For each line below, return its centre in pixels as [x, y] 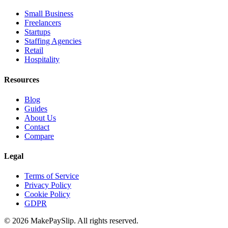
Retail [34, 50]
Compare [39, 136]
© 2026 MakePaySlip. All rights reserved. [71, 221]
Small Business [49, 14]
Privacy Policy [48, 185]
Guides [36, 108]
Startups [37, 32]
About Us [40, 118]
